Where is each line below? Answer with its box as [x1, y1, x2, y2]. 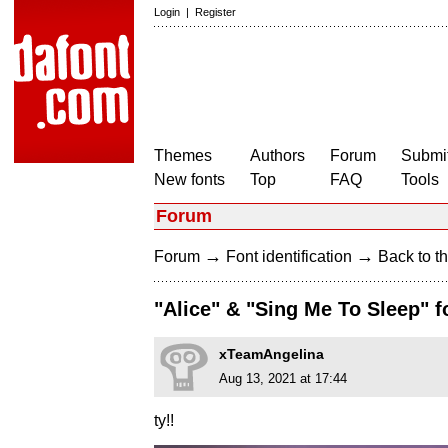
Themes [154, 147, 212, 164]
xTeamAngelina [219, 346, 324, 363]
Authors [250, 147, 305, 164]
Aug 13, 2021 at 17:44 [219, 371, 347, 387]
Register [195, 6, 236, 18]
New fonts [154, 171, 225, 188]
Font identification [226, 248, 352, 265]
